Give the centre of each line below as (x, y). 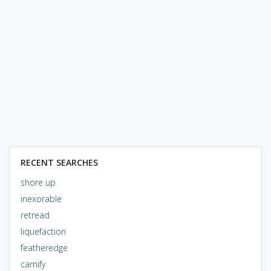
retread (35, 215)
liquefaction (43, 231)
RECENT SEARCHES (59, 162)
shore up (38, 182)
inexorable (41, 198)
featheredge (44, 247)
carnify (33, 264)
